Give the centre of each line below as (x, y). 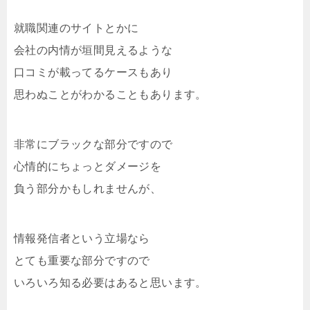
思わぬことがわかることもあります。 (110, 94)
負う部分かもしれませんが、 (88, 188)
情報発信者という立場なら (82, 238)
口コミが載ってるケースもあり (93, 72)
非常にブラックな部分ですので (93, 144)
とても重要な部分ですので (82, 260)
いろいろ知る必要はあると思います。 (110, 282)
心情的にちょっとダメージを (88, 166)
